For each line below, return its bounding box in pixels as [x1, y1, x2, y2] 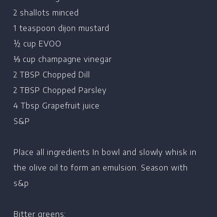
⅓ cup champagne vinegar [14, 54, 112, 64]
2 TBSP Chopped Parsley [14, 85, 107, 95]
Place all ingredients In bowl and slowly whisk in [14, 147, 197, 157]
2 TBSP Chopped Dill [14, 69, 91, 79]
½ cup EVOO [14, 38, 62, 48]
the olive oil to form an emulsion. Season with [14, 162, 188, 172]
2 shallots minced [14, 7, 79, 17]
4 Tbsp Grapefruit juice [14, 100, 100, 110]
